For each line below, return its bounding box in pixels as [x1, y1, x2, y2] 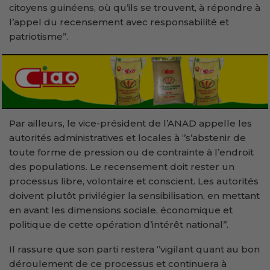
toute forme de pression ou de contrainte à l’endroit [9, 146, 254, 159]
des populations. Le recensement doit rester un [9, 161, 234, 173]
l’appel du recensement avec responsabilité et [9, 16, 229, 28]
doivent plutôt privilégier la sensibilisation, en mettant [9, 190, 260, 202]
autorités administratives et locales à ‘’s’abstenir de [9, 132, 246, 144]
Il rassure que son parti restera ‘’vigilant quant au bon [9, 243, 260, 256]
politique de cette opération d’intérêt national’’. [9, 219, 228, 231]
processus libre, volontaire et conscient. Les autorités [9, 175, 259, 187]
